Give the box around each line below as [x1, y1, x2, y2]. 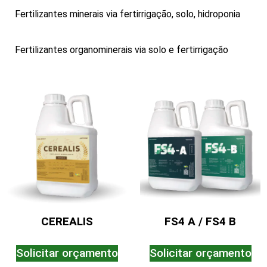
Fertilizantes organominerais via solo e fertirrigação [15, 44, 228, 56]
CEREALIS [41, 214, 93, 228]
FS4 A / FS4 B [164, 214, 236, 228]
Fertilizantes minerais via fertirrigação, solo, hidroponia [15, 8, 240, 20]
